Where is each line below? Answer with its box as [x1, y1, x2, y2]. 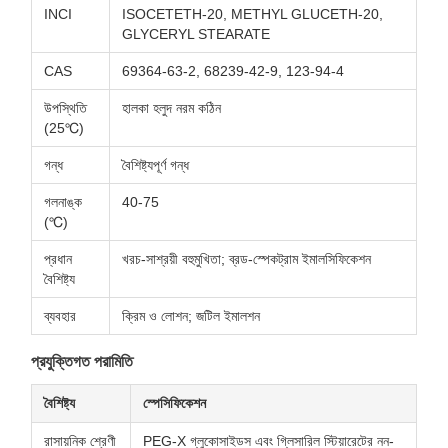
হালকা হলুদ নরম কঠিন [122, 100, 221, 116]
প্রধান [44, 251, 72, 267]
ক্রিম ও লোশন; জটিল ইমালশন [122, 308, 260, 324]
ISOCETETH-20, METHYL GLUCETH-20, [122, 6, 383, 22]
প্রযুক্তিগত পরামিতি [31, 353, 133, 370]
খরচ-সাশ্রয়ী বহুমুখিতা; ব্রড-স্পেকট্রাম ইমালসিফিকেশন [122, 251, 371, 267]
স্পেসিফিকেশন [143, 395, 206, 411]
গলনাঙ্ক [44, 194, 82, 210]
